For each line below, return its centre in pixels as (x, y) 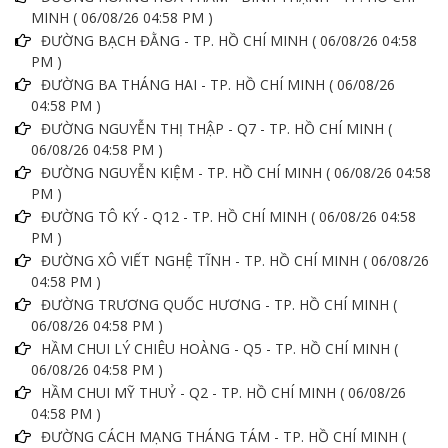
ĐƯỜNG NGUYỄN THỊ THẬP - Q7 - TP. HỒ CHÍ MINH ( (216, 129)
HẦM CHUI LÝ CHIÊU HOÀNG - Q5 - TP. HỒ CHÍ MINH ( (219, 349)
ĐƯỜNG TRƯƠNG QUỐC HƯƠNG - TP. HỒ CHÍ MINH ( (219, 305)
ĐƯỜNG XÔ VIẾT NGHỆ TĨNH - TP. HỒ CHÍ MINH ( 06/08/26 (235, 261)
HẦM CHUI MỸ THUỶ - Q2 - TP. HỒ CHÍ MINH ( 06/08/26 (223, 393)
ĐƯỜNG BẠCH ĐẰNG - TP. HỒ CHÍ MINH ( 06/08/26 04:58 (229, 41)
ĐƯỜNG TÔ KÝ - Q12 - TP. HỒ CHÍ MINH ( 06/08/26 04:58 (228, 217)
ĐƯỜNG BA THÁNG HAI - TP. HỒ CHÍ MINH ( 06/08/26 (218, 85)
